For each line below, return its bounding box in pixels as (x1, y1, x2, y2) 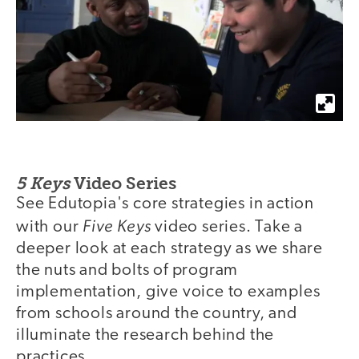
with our (16, 219, 83, 236)
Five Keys (83, 216, 151, 236)
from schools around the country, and (16, 305, 297, 323)
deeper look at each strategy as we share (16, 240, 323, 258)
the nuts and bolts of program (16, 262, 239, 280)
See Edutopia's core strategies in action (16, 196, 314, 213)
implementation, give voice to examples (16, 284, 321, 301)
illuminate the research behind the (16, 327, 275, 345)
